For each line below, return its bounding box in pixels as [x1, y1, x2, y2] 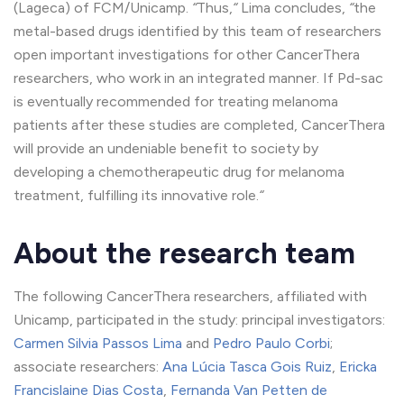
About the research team [14, 236, 355, 271]
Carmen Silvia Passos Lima [14, 335, 182, 353]
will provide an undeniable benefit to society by [14, 140, 318, 158]
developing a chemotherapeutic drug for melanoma [14, 163, 344, 181]
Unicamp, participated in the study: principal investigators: [14, 311, 385, 329]
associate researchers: [14, 358, 162, 376]
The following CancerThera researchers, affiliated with [14, 288, 367, 306]
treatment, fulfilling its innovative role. [14, 187, 259, 205]
